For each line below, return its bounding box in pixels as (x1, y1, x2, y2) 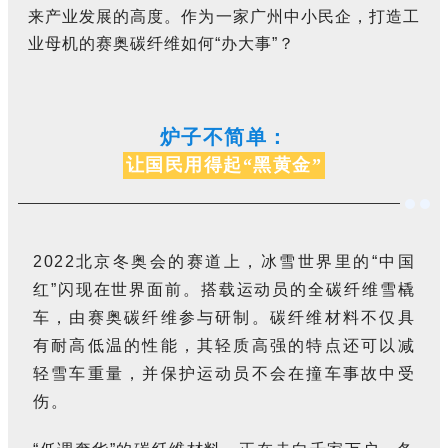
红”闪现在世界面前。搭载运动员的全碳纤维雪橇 (33, 280, 415, 298)
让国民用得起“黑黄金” (125, 154, 323, 175)
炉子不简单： (159, 125, 289, 148)
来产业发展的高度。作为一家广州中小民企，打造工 (28, 7, 420, 25)
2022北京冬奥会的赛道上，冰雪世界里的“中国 (33, 252, 415, 270)
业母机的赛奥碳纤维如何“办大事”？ (28, 34, 295, 52)
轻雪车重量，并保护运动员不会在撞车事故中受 (33, 364, 415, 382)
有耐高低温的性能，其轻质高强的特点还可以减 (33, 336, 415, 354)
